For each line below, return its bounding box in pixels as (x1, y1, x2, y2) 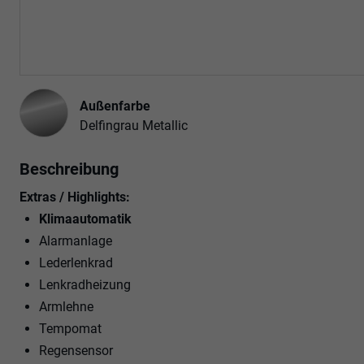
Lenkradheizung (39, 276, 131, 292)
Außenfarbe (80, 97, 150, 114)
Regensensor (39, 342, 113, 358)
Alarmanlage (39, 232, 112, 249)
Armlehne (39, 298, 93, 314)
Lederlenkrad (39, 254, 113, 271)
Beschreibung (19, 158, 119, 179)
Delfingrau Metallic (80, 117, 188, 133)
